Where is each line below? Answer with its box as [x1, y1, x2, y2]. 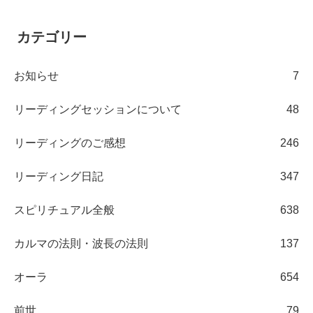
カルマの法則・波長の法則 [14, 237, 148, 249]
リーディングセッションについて [14, 103, 182, 115]
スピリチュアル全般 [14, 203, 115, 216]
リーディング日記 [14, 170, 103, 182]
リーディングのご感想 [14, 136, 126, 149]
